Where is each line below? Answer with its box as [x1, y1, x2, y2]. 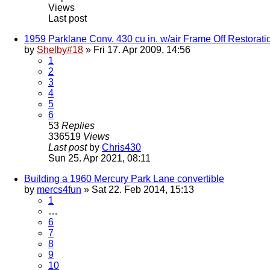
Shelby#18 [37, 45, 83, 55]
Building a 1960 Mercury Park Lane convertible [24, 174, 224, 184]
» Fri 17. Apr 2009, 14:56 [83, 45, 190, 55]
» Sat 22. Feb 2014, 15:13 [81, 184, 194, 195]
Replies [61, 121, 95, 131]
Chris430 [102, 142, 141, 153]
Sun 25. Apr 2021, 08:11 [48, 153, 151, 164]
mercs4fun [37, 184, 81, 195]
